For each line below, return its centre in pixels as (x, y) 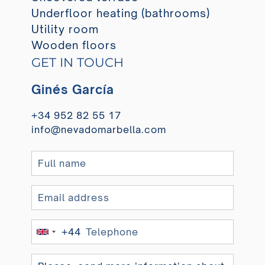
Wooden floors (74, 45)
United (59, 236)
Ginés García (72, 89)
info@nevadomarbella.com (98, 129)
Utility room (65, 29)
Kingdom (64, 250)
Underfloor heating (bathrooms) (120, 13)
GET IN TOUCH (77, 62)
